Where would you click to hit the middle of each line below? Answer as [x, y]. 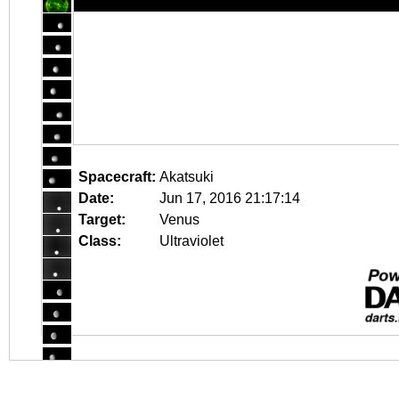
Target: [102, 220]
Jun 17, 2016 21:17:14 [230, 198]
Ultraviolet [191, 241]
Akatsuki [187, 177]
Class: [100, 241]
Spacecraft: [117, 177]
